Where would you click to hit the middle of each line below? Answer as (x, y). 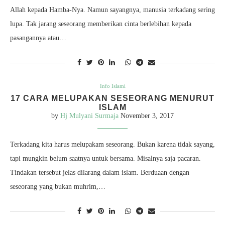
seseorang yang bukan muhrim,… (58, 187)
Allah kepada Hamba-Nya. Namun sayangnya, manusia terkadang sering (113, 10)
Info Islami (113, 86)
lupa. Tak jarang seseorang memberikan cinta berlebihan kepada (101, 24)
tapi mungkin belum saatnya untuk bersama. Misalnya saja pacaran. (105, 158)
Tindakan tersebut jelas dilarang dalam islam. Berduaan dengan (100, 173)
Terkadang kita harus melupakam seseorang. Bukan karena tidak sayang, (113, 144)
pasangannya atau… (38, 38)
